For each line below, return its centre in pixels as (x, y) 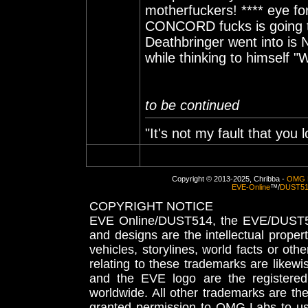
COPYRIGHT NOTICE (151, 206)
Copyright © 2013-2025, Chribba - (229, 179)
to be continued (192, 105)
